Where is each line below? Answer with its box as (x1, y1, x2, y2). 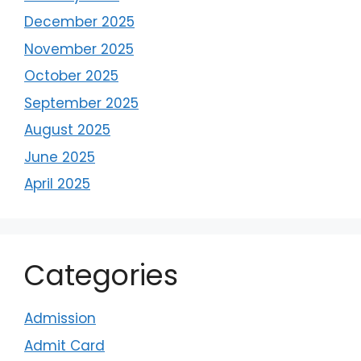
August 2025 (24, 120, 110, 140)
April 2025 (24, 174, 90, 194)
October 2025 (24, 66, 118, 86)
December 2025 (24, 12, 135, 32)
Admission (24, 309, 96, 329)
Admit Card (24, 335, 105, 355)
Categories (24, 255, 178, 296)
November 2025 (24, 39, 134, 59)
